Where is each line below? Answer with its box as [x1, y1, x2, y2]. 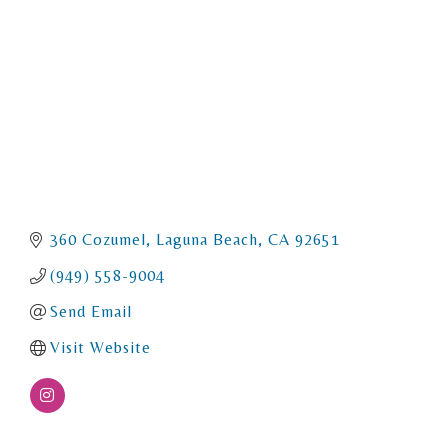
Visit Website [50, 337, 151, 357]
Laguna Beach [156, 229, 258, 249]
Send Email [50, 301, 132, 321]
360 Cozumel [50, 229, 146, 249]
